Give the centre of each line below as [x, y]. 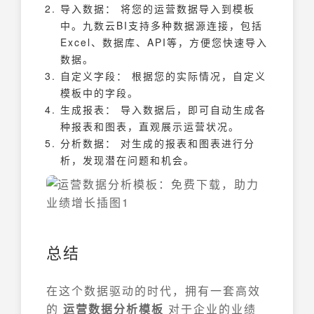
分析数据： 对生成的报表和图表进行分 [158, 143]
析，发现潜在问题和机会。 [128, 159]
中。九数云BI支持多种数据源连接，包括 [162, 25]
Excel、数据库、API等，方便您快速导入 [164, 42]
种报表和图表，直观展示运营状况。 [150, 126]
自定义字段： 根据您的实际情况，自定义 [163, 75]
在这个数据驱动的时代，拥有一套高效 [153, 290]
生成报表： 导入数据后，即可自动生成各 [163, 109]
